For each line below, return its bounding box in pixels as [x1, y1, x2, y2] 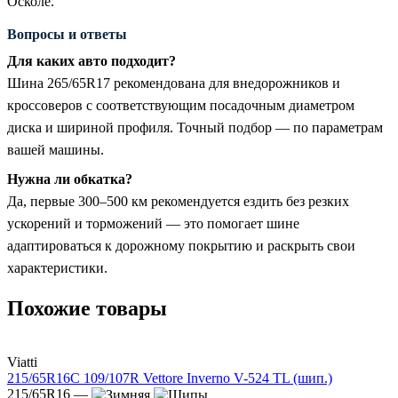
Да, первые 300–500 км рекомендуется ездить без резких [7, 193, 349, 209]
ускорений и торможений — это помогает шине [7, 215, 299, 231]
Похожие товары [7, 296, 167, 320]
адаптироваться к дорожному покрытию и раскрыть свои [7, 237, 355, 253]
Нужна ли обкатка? [7, 171, 132, 187]
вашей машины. [7, 141, 104, 157]
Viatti [7, 354, 37, 370]
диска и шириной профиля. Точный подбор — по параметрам [7, 119, 383, 135]
